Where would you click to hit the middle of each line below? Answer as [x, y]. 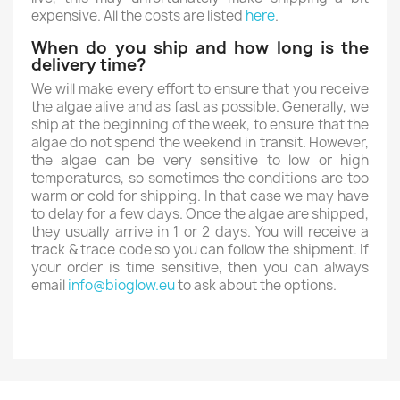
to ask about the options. [256, 285]
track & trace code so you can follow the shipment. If [200, 250]
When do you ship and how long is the [200, 48]
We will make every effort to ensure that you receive [200, 89]
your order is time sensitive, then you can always [200, 267]
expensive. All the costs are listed [138, 16]
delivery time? [88, 65]
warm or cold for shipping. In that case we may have [200, 196]
